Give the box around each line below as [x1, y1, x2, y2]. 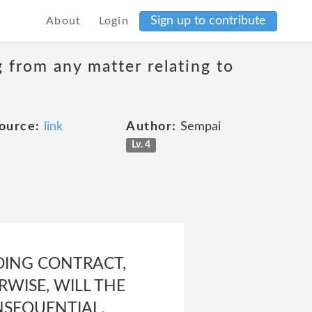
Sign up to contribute [150, 14, 266, 27]
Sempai [176, 120, 221, 133]
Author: [126, 120, 177, 133]
